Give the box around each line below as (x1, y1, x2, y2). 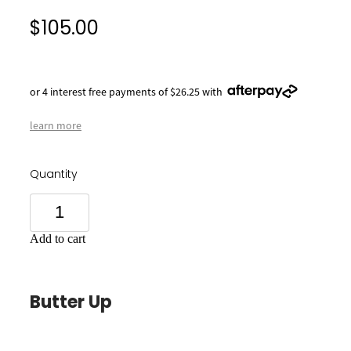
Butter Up (30, 288, 112, 318)
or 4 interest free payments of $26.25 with (30, 84, 223, 99)
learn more (30, 118, 81, 132)
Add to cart (30, 231, 85, 245)
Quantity (30, 165, 78, 184)
